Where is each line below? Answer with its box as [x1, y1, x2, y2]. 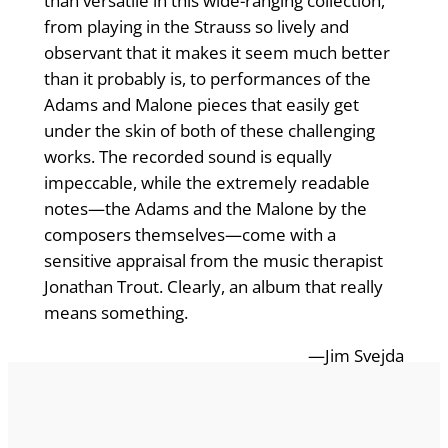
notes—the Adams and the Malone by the [43, 197, 367, 221]
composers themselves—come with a [43, 223, 336, 247]
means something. [43, 301, 188, 325]
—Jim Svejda [308, 344, 405, 368]
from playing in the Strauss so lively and [43, 15, 349, 39]
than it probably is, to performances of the [43, 67, 371, 91]
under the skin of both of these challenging [43, 119, 375, 143]
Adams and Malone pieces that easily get [43, 93, 359, 117]
